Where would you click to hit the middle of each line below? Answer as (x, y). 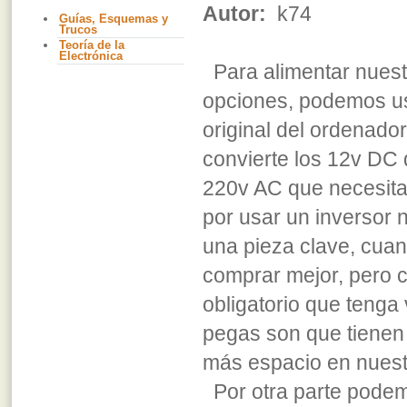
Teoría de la (92, 45)
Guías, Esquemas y (114, 19)
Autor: (237, 14)
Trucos (78, 30)
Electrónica (91, 56)
